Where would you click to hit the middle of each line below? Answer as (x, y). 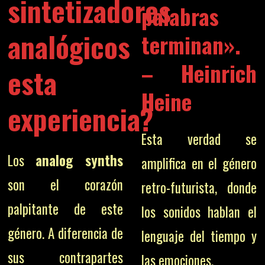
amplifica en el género (199, 163)
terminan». (191, 44)
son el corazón (66, 184)
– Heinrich (199, 73)
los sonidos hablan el (199, 212)
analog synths (80, 160)
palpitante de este (66, 209)
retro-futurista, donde (199, 188)
